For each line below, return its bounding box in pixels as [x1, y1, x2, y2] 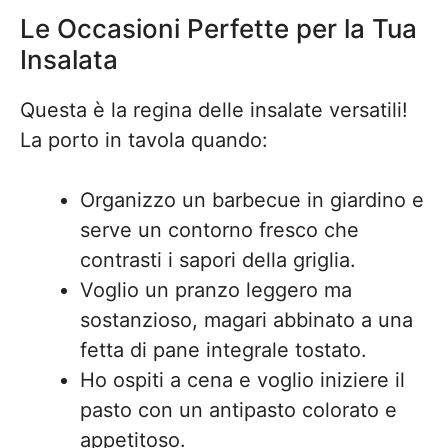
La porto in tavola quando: [20, 128, 268, 152]
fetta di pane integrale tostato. [80, 338, 367, 362]
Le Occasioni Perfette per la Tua [20, 13, 417, 44]
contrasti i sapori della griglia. [80, 248, 356, 272]
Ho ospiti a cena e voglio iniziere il [80, 368, 405, 392]
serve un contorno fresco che [80, 218, 359, 242]
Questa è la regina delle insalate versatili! [20, 98, 408, 122]
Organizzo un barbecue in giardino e [80, 188, 424, 212]
